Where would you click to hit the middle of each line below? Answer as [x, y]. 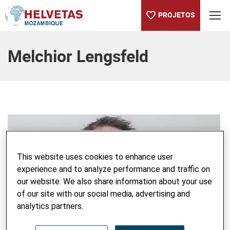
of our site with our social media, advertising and [104, 194]
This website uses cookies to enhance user [95, 157]
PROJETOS [177, 14]
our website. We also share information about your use [115, 181]
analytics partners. [50, 206]
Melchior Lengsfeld [78, 56]
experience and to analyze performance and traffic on [114, 169]
